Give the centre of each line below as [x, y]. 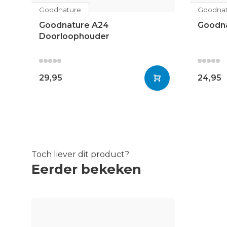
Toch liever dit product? [80, 154]
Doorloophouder [74, 36]
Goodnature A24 [74, 25]
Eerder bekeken [86, 169]
